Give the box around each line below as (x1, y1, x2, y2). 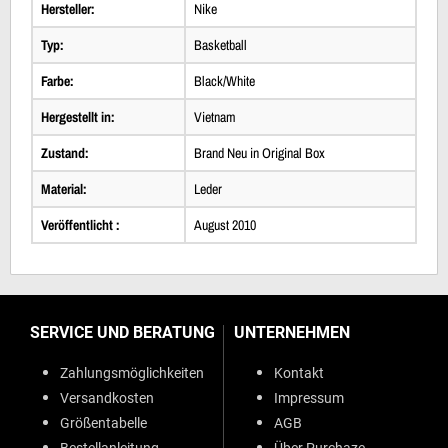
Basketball (194, 35, 247, 54)
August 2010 (194, 215, 256, 234)
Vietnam (194, 107, 236, 126)
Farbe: (41, 71, 74, 90)
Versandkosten (60, 389, 154, 406)
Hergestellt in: (41, 107, 115, 126)
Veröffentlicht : (41, 215, 120, 234)
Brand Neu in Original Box (194, 143, 325, 162)
